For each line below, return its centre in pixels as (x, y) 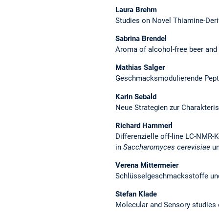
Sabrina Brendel (141, 39)
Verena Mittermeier (147, 165)
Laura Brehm (136, 10)
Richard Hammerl (144, 125)
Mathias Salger (140, 68)
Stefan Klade (136, 194)
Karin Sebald (136, 97)
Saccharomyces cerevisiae (167, 147)
